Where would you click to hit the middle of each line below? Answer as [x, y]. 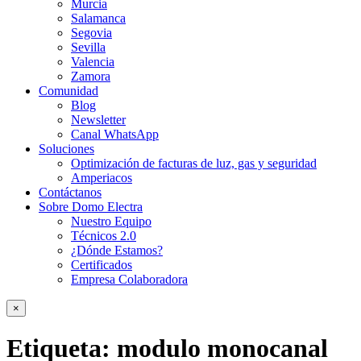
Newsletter [98, 120]
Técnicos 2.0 [104, 236]
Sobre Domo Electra [91, 207]
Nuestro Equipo [111, 221]
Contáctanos [70, 192]
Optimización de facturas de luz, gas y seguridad [194, 163]
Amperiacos [102, 178]
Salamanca [98, 18]
